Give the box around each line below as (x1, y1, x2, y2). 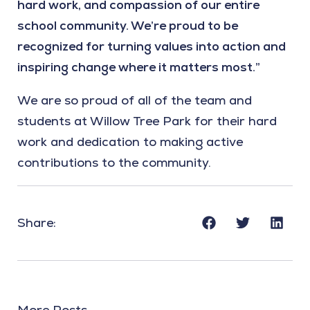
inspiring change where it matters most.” (17, 59, 260, 75)
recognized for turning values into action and (17, 38, 286, 55)
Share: (17, 214, 56, 230)
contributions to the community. (17, 154, 211, 171)
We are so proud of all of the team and (17, 92, 252, 109)
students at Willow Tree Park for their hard (17, 113, 277, 129)
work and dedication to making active (17, 134, 243, 150)
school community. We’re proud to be (17, 17, 238, 34)
